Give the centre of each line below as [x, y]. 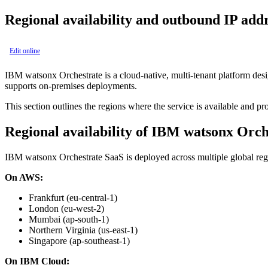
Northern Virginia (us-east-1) [83, 230]
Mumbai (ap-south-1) [69, 219]
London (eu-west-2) [66, 208]
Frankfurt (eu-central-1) [73, 197]
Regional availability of [78, 131]
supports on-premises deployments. [71, 86]
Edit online [25, 51]
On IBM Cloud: [37, 261]
